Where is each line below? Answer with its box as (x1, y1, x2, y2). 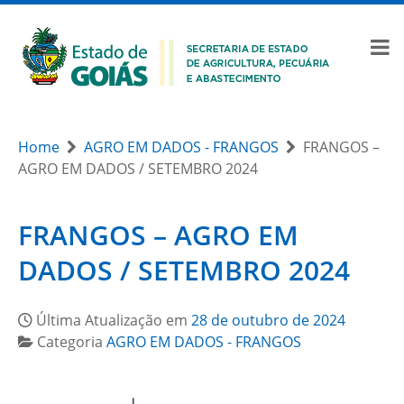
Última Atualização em (36, 310, 191, 330)
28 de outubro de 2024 (191, 310, 345, 330)
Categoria (37, 332, 106, 352)
